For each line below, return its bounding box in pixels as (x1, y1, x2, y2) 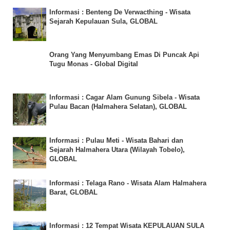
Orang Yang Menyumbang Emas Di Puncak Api (49, 51, 199, 59)
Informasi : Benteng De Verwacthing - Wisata (49, 8, 190, 16)
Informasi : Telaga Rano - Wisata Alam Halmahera (49, 179, 206, 187)
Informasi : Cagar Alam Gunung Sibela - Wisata (49, 93, 200, 102)
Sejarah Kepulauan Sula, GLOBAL (49, 17, 158, 25)
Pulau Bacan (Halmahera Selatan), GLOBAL (49, 103, 187, 111)
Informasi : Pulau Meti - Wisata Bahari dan (49, 136, 183, 144)
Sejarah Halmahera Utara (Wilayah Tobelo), (49, 145, 185, 154)
